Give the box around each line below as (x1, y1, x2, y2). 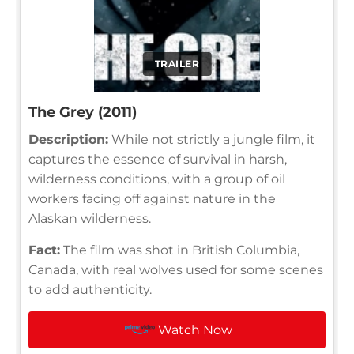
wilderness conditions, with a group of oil (28, 171, 285, 186)
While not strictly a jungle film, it (108, 131, 315, 147)
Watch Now (158, 322, 233, 337)
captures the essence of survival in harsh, (28, 151, 287, 167)
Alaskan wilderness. (28, 210, 151, 226)
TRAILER (154, 57, 200, 70)
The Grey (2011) (28, 103, 137, 121)
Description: (28, 131, 108, 147)
